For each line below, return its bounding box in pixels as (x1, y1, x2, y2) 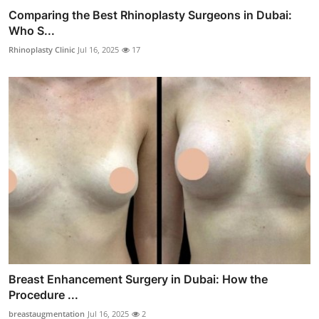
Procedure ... (9, 287, 78, 302)
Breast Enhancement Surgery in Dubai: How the (9, 271, 268, 286)
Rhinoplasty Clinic (9, 44, 75, 56)
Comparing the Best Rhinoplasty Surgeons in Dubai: (9, 8, 292, 23)
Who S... (9, 23, 55, 38)
